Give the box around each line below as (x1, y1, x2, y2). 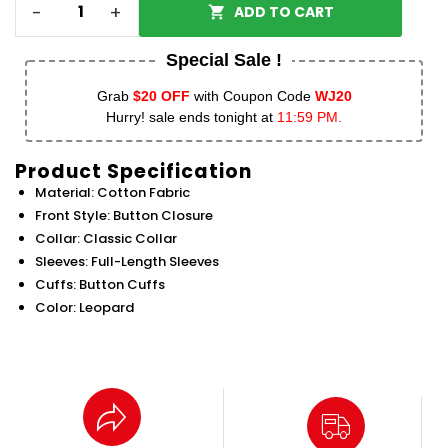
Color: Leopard (35, 298, 134, 318)
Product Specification (15, 158, 252, 186)
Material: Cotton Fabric (35, 183, 190, 203)
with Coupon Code (189, 88, 315, 105)
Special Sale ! (166, 50, 282, 71)
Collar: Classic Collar (35, 229, 177, 249)
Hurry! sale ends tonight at (106, 109, 277, 126)
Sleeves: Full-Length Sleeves (35, 252, 219, 272)
